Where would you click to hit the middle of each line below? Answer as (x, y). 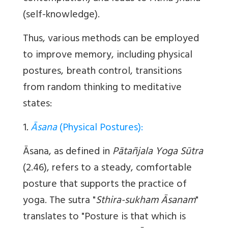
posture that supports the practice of (105, 185)
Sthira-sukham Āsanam (146, 202)
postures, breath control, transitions (102, 72)
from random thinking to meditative (102, 89)
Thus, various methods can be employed (111, 40)
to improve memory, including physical (108, 56)
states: (37, 105)
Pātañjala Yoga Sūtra (158, 153)
